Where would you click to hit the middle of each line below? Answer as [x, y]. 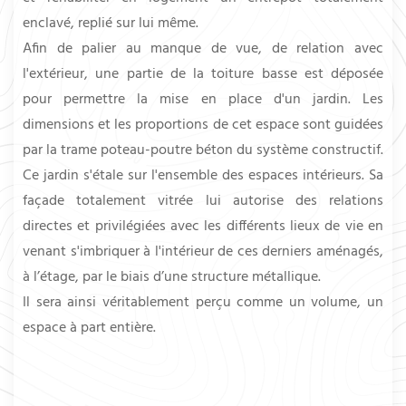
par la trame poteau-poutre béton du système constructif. [203, 150]
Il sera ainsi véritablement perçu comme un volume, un [203, 302]
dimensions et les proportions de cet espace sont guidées [203, 125]
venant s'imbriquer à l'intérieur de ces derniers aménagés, [203, 251]
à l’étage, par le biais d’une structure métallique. [172, 277]
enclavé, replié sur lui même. [111, 23]
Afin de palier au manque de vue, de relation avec [203, 48]
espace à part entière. [89, 328]
